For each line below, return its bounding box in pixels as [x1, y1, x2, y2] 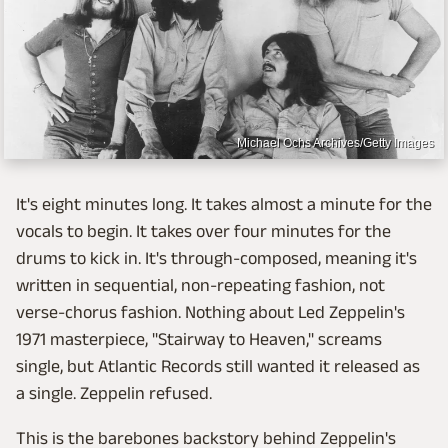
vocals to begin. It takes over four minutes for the [16, 221, 391, 242]
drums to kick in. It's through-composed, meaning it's [16, 248, 417, 269]
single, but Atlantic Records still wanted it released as [16, 356, 420, 377]
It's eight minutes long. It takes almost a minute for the [16, 194, 432, 215]
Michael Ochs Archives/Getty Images [237, 136, 434, 151]
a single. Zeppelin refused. [16, 383, 212, 404]
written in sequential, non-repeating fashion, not [16, 275, 385, 296]
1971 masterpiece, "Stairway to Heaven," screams [16, 329, 382, 350]
